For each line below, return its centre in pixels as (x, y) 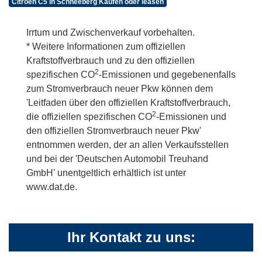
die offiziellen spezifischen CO (89, 117)
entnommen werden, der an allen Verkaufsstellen (127, 145)
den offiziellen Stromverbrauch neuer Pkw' (114, 131)
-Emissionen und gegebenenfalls (167, 75)
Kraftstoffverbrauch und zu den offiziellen (111, 61)
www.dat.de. (52, 187)
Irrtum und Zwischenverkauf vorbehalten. (111, 33)
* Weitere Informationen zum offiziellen (106, 47)
